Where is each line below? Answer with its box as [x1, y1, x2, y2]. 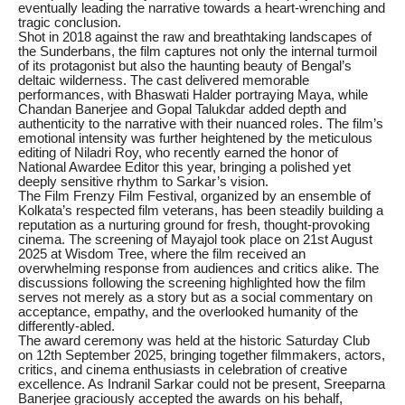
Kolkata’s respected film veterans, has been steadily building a [18, 203, 383, 219]
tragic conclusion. [18, 15, 121, 31]
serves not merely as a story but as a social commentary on [18, 290, 372, 306]
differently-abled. [18, 319, 115, 334]
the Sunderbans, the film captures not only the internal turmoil [18, 44, 377, 60]
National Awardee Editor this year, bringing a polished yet [18, 160, 351, 175]
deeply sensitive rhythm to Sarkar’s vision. [18, 174, 268, 190]
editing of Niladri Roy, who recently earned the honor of [18, 146, 338, 161]
